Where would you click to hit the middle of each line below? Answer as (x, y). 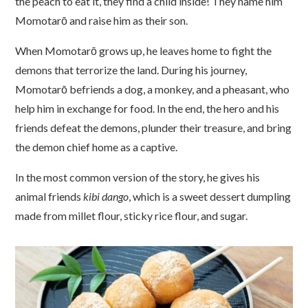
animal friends (49, 196)
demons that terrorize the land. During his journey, (131, 69)
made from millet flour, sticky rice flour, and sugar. (132, 215)
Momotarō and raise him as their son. (102, 20)
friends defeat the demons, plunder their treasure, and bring (154, 127)
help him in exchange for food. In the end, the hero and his (147, 108)
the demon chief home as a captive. (97, 146)
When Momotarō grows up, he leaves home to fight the (144, 50)
